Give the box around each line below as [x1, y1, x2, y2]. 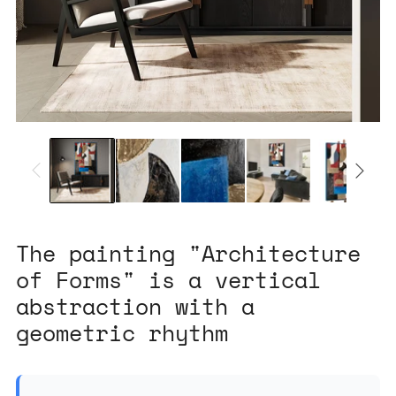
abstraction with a [16, 289, 255, 323]
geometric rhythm [16, 316, 228, 349]
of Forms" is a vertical [16, 263, 321, 296]
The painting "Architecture [16, 236, 361, 270]
